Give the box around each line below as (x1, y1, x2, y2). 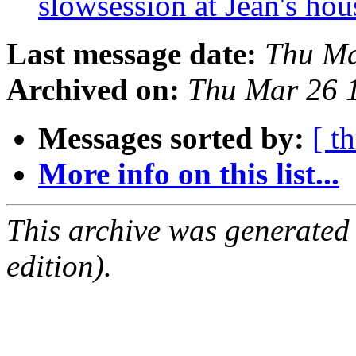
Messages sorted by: (38, 121, 304, 156)
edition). (6, 249, 112, 284)
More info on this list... (38, 157, 339, 192)
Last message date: (6, 37, 257, 72)
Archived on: (6, 72, 180, 107)
